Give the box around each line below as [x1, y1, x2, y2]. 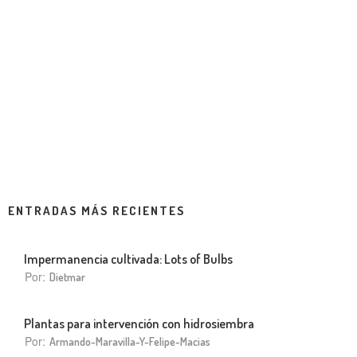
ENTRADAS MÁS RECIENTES [8, 202, 185, 218]
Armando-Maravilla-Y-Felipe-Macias [49, 334, 210, 348]
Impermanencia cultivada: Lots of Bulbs [24, 249, 233, 267]
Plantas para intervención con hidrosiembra [24, 314, 254, 331]
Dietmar [49, 269, 85, 284]
